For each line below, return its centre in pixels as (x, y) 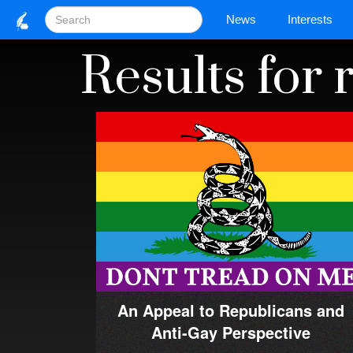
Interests (310, 19)
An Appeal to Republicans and (231, 310)
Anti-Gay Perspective (231, 333)
